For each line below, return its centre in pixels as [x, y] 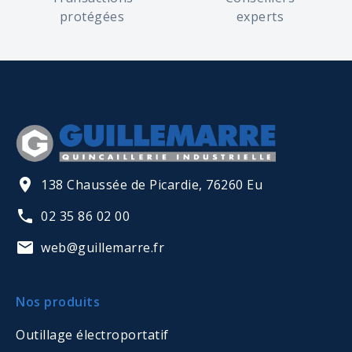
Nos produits [58, 302]
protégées [92, 16]
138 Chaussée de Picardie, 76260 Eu [152, 185]
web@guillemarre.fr [103, 247]
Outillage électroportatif [92, 335]
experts [260, 16]
